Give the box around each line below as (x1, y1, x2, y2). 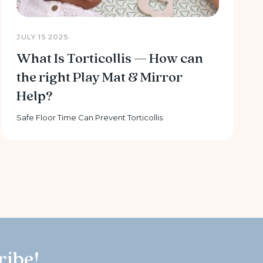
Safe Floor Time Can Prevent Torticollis (16, 112, 163, 122)
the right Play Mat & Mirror (16, 68, 183, 86)
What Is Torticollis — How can (16, 49, 204, 68)
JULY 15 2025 (16, 32, 68, 41)
